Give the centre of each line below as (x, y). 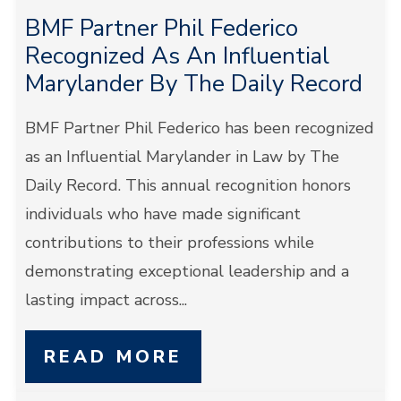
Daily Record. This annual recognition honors (188, 185)
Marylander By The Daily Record (196, 84)
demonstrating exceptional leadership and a (187, 271)
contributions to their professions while (169, 243)
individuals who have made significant (162, 214)
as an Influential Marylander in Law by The (182, 157)
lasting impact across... (106, 300)
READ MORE (113, 357)
